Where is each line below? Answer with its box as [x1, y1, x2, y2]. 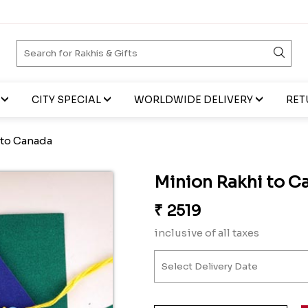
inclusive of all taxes [154, 226, 259, 239]
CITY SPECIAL [31, 93, 101, 106]
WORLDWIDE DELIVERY [133, 93, 253, 106]
